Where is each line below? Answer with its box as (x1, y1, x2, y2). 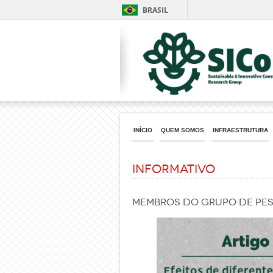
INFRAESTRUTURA (213, 127, 268, 133)
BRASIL (143, 5, 168, 15)
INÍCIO (133, 127, 152, 133)
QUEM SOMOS (161, 127, 204, 133)
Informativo (132, 161, 215, 176)
